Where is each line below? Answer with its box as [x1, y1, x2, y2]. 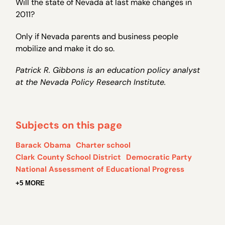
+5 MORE [16, 179, 45, 187]
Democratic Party [126, 152, 192, 162]
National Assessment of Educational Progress [16, 164, 185, 174]
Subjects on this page [16, 119, 123, 132]
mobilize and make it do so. [16, 43, 115, 54]
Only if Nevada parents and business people [16, 31, 179, 42]
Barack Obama [16, 140, 71, 150]
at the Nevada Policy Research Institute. [16, 76, 166, 87]
